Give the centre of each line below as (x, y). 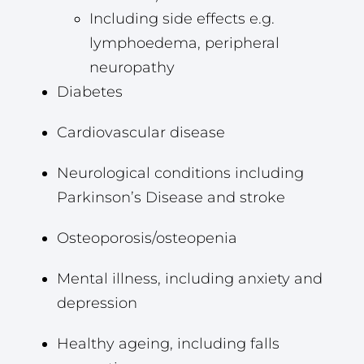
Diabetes (90, 92)
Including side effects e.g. (182, 19)
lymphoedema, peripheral (184, 43)
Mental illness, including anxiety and (190, 279)
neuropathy (132, 68)
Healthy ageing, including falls (168, 344)
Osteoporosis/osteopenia (147, 238)
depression (97, 303)
